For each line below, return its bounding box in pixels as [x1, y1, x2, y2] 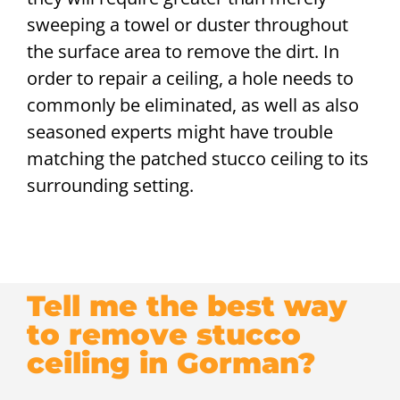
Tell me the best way [27, 288, 347, 324]
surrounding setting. [27, 172, 194, 197]
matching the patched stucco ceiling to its [27, 146, 369, 171]
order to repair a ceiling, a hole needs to [27, 65, 354, 90]
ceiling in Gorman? [27, 346, 315, 381]
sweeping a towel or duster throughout [27, 12, 348, 37]
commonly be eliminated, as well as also [27, 92, 359, 117]
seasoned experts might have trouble [27, 119, 333, 144]
